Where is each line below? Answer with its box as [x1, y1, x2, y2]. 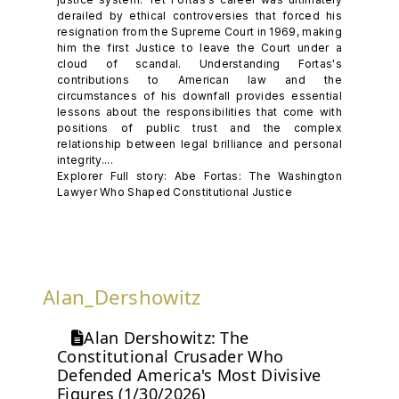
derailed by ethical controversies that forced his [57, 8, 342, 22]
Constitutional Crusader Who [57, 346, 284, 368]
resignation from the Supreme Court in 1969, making [57, 24, 342, 38]
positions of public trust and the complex [57, 120, 342, 134]
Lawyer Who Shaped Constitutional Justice [57, 184, 293, 199]
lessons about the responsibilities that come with [57, 104, 342, 118]
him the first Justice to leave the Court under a [57, 40, 342, 54]
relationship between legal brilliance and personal [57, 136, 342, 151]
